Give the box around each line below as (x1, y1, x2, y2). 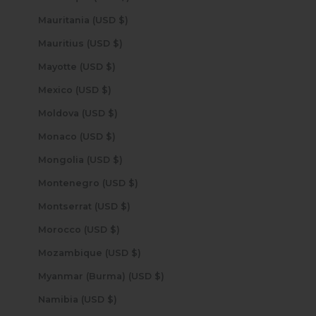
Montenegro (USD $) (128, 177, 138, 188)
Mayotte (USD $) (105, 61, 116, 72)
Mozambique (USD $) (130, 247, 141, 258)
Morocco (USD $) (109, 224, 120, 235)
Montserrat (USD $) (120, 200, 130, 212)
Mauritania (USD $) (118, 14, 128, 25)
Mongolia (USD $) (112, 154, 123, 165)
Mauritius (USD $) (112, 37, 123, 49)
